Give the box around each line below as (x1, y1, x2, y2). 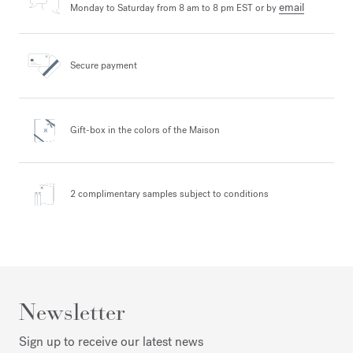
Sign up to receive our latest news (19, 333, 203, 351)
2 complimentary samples (70, 188, 177, 201)
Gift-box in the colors (70, 123, 160, 136)
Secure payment (70, 59, 137, 72)
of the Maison (160, 123, 220, 136)
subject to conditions (177, 188, 269, 201)
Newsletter (19, 298, 125, 327)
